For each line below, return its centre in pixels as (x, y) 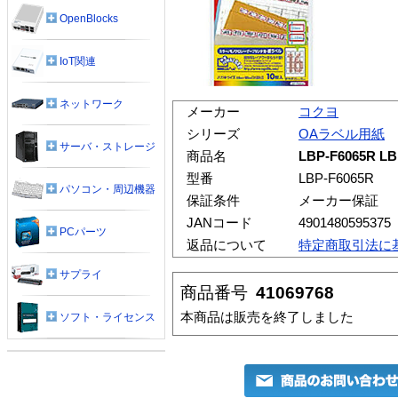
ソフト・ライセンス (107, 317)
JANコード (219, 223)
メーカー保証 (338, 200)
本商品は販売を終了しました (267, 316)
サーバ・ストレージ (107, 146)
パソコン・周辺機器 (107, 189)
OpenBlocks (89, 18)
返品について (226, 245)
